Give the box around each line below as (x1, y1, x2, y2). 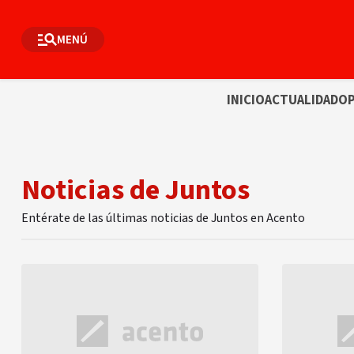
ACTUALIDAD (265, 90, 338, 110)
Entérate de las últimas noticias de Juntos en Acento (21, 209, 305, 227)
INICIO (227, 90, 265, 110)
